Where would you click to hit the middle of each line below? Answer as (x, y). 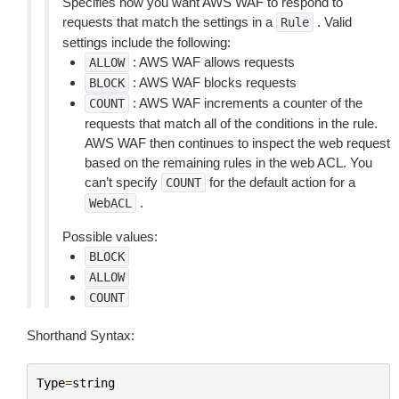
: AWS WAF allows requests (212, 62)
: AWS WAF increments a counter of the (246, 103)
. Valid (333, 22)
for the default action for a (281, 182)
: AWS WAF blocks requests (213, 82)
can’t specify (123, 182)
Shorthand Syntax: (81, 335)
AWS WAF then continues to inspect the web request (237, 143)
